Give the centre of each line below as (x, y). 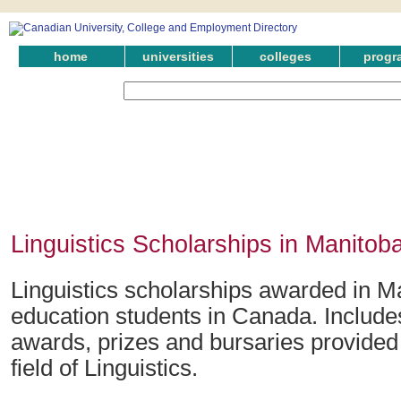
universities (178, 56)
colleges (286, 56)
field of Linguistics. (104, 368)
